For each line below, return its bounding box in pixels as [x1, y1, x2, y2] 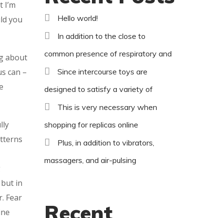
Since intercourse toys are [57, 67, 147, 77]
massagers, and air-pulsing [44, 155, 136, 165]
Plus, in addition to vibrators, [57, 138, 154, 148]
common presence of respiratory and [44, 49, 172, 59]
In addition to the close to [57, 31, 145, 41]
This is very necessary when [57, 102, 157, 112]
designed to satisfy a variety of [44, 84, 153, 94]
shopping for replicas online [44, 120, 138, 130]
